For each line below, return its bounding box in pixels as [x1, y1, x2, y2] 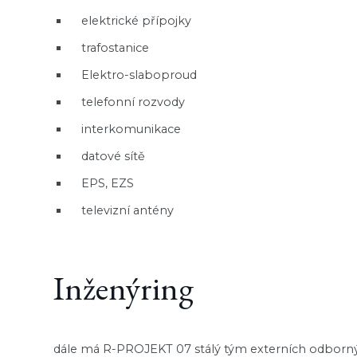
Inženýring [53, 265, 194, 309]
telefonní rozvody [81, 94, 186, 109]
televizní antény [81, 202, 175, 218]
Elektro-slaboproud [81, 67, 198, 82]
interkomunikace [81, 121, 182, 136]
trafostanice [81, 40, 150, 55]
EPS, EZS [81, 175, 135, 190]
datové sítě [81, 148, 146, 163]
